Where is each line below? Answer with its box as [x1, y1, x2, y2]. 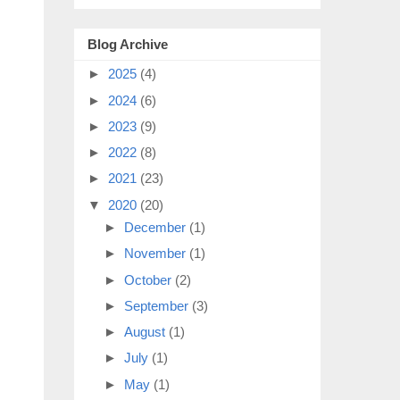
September [124, 297, 192, 313]
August [124, 324, 169, 339]
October [124, 271, 175, 287]
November [124, 246, 189, 262]
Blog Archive [87, 37, 168, 53]
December [124, 220, 189, 235]
